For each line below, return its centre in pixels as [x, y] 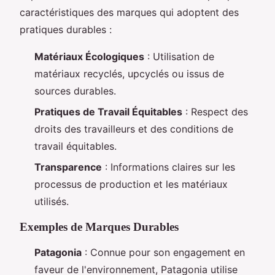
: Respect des [215, 111]
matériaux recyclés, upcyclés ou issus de [129, 73]
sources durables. [75, 91]
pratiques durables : [66, 29]
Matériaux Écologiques [89, 56]
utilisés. [52, 202]
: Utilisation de [179, 56]
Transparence [68, 167]
